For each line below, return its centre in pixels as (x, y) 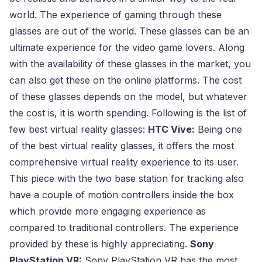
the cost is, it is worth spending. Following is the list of (128, 113)
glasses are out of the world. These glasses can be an (129, 31)
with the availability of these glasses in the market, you (130, 63)
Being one (218, 129)
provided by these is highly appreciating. (100, 244)
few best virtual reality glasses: (79, 129)
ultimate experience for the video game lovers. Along (127, 47)
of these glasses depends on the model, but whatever (128, 96)
